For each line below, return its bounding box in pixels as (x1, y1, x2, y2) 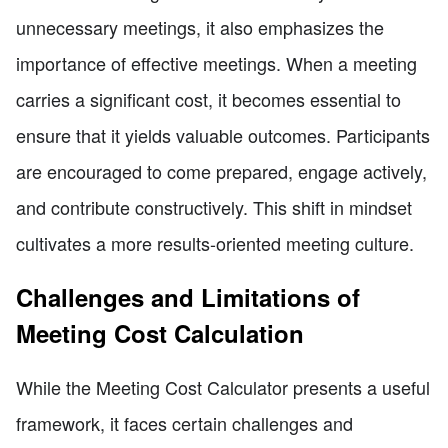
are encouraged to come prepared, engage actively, (16, 157, 427, 184)
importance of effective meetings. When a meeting (16, 49, 417, 76)
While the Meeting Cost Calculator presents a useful (16, 373, 430, 400)
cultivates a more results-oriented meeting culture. (16, 229, 414, 256)
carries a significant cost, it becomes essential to (16, 85, 401, 112)
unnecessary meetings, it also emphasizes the (16, 13, 384, 40)
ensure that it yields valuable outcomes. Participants (16, 121, 430, 148)
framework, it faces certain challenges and (16, 409, 353, 436)
